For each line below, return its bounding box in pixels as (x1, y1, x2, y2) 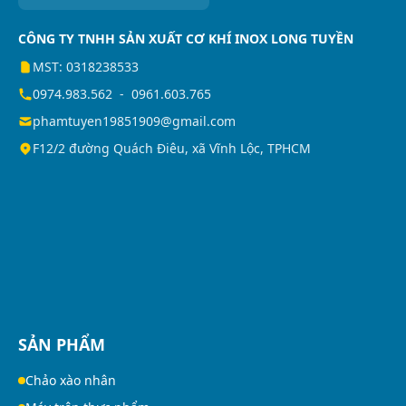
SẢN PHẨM (18, 333, 105, 356)
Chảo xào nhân (25, 372, 116, 390)
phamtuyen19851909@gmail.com (33, 112, 236, 130)
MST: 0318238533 (33, 58, 139, 76)
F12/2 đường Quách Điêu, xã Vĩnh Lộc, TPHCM (33, 140, 311, 158)
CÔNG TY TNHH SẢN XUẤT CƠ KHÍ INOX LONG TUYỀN (18, 30, 353, 48)
